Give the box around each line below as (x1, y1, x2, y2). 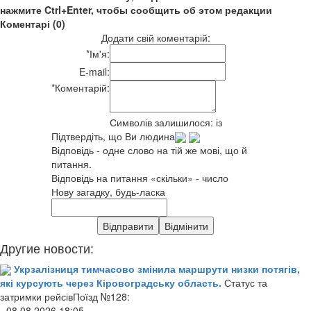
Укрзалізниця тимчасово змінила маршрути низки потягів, (14, 261, 300, 276)
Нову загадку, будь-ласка (51, 184, 165, 199)
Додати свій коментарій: (101, 30, 210, 44)
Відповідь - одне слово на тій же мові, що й (51, 142, 247, 157)
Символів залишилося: (110, 115, 216, 129)
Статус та (224, 275, 267, 289)
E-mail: (79, 64, 110, 78)
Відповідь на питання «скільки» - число (51, 170, 228, 185)
